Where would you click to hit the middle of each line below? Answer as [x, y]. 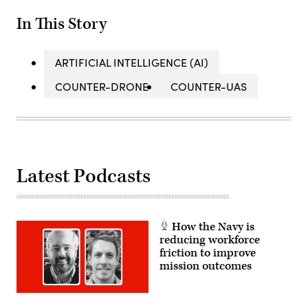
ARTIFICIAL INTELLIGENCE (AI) [132, 63]
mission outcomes [206, 266]
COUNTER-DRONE [102, 87]
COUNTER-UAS [209, 87]
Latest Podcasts [84, 177]
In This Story [62, 24]
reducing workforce [210, 240]
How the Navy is [212, 227]
